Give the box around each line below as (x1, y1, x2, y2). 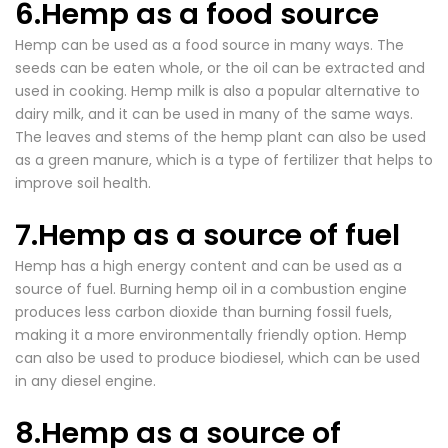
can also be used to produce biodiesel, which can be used (15, 348, 420, 368)
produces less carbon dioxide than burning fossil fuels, (15, 302, 392, 322)
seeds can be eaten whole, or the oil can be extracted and (15, 58, 425, 78)
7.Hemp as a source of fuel (15, 215, 400, 255)
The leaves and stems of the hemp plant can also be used (15, 127, 426, 147)
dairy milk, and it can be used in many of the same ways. (15, 104, 413, 124)
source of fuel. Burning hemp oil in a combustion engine (15, 279, 407, 299)
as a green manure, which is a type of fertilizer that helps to (15, 150, 433, 170)
